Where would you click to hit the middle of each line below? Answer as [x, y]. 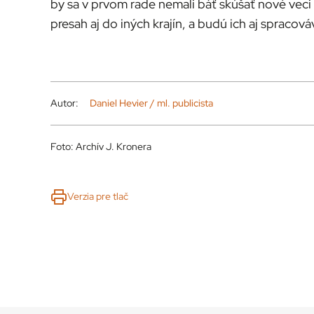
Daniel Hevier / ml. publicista [151, 103]
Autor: [64, 103]
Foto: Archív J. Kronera [101, 146]
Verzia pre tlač [98, 197]
